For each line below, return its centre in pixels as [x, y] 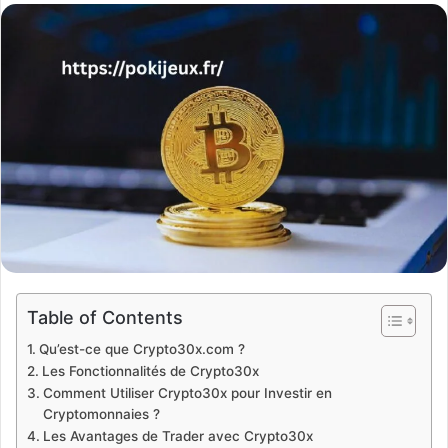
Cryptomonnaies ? [101, 413]
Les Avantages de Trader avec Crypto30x [177, 435]
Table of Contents [105, 317]
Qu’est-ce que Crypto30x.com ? [141, 348]
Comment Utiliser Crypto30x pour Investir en [187, 392]
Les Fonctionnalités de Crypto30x [150, 370]
